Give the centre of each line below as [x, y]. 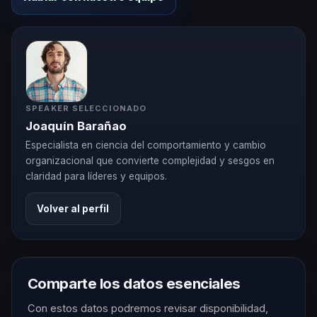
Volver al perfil [73, 208]
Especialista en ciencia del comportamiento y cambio [146, 145]
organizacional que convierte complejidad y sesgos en [150, 160]
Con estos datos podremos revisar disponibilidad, [148, 309]
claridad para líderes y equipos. [97, 176]
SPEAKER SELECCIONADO [86, 108]
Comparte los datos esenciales [134, 284]
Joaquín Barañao [76, 126]
